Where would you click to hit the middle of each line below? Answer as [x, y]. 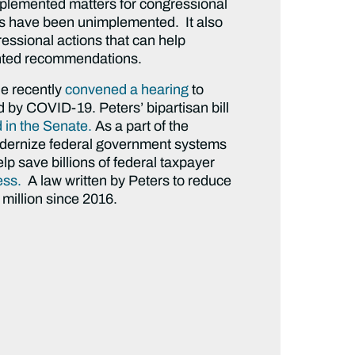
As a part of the [141, 126]
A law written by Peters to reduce [127, 180]
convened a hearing [127, 89]
